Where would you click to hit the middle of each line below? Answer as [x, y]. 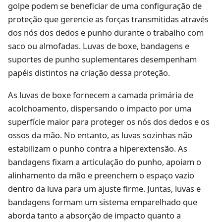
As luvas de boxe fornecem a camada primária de [101, 95]
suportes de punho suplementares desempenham [102, 59]
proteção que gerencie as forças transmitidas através [108, 19]
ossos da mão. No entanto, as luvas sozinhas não [100, 135]
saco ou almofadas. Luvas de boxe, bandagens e [99, 46]
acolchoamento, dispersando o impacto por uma [100, 109]
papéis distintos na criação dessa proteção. [89, 72]
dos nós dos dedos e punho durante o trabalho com [106, 32]
